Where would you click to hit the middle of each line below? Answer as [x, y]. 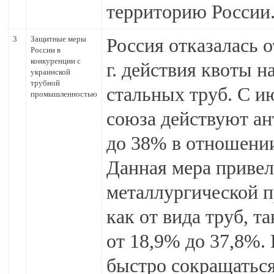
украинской [50, 72]
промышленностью [64, 94]
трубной [45, 83]
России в [46, 50]
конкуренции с [56, 61]
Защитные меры [58, 39]
